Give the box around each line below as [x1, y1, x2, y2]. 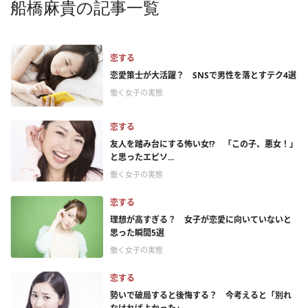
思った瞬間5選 [110, 227, 164, 239]
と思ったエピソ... [110, 151, 174, 163]
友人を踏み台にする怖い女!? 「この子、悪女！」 [110, 138, 298, 150]
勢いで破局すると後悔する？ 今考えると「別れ [110, 289, 291, 301]
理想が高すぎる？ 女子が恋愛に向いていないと [110, 214, 291, 225]
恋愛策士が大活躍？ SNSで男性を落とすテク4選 [110, 69, 296, 81]
